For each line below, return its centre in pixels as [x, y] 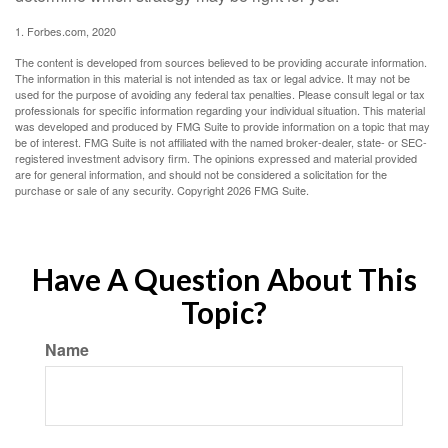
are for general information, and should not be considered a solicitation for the [201, 174]
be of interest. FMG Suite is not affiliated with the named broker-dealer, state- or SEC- [221, 142]
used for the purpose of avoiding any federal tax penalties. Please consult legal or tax [220, 94]
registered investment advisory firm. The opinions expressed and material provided [216, 158]
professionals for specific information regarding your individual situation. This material [220, 110]
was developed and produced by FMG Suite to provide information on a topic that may [222, 126]
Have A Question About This [224, 279]
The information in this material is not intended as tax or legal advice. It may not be [212, 78]
